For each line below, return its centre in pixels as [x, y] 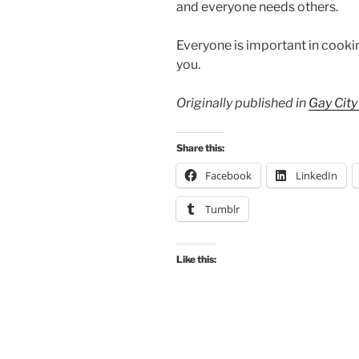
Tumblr [222, 209]
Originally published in [242, 103]
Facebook [228, 175]
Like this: [196, 259]
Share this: [200, 147]
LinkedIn [317, 175]
